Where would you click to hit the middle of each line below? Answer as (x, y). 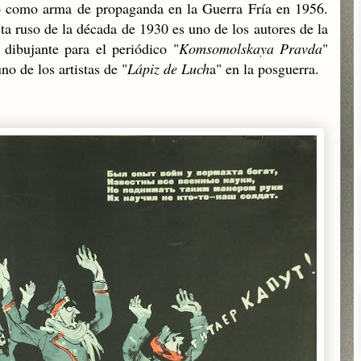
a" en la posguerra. (264, 68)
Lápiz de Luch (168, 68)
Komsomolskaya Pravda (250, 48)
